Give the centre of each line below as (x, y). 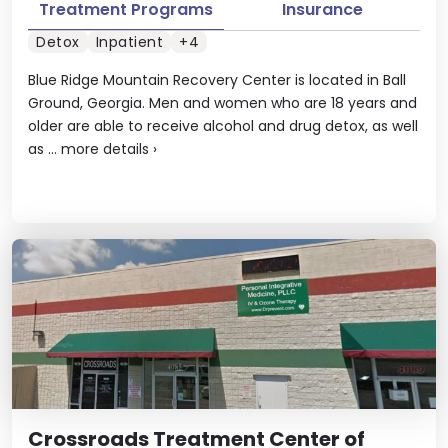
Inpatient (129, 41)
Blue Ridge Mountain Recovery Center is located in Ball (217, 79)
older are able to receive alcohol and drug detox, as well (223, 125)
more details (105, 148)
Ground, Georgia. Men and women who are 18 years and (222, 102)
